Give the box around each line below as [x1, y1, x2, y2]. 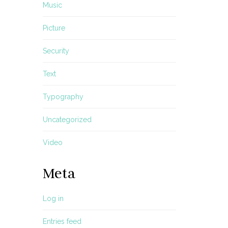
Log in [42, 194, 64, 203]
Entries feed [42, 217, 81, 225]
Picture [42, 24, 65, 32]
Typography [42, 93, 83, 101]
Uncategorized [42, 116, 92, 124]
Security [42, 47, 69, 55]
